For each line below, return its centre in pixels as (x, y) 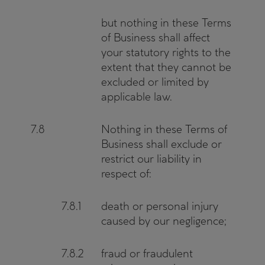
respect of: (126, 174)
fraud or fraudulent (147, 253)
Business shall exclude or (161, 144)
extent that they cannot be (166, 67)
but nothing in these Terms (166, 23)
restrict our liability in (151, 159)
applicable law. (137, 97)
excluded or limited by (155, 82)
